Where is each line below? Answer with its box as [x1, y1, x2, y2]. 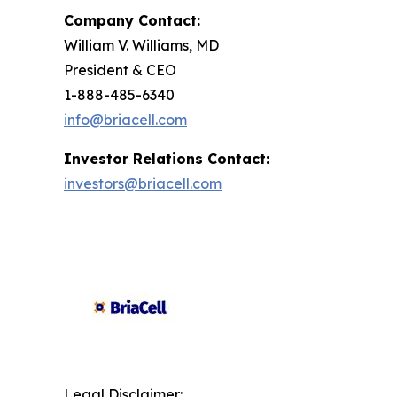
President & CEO [64, 60, 176, 79]
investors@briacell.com [64, 174, 222, 192]
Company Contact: [64, 11, 200, 29]
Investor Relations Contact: [64, 149, 269, 167]
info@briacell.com [64, 110, 187, 128]
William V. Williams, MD [64, 35, 219, 54]
